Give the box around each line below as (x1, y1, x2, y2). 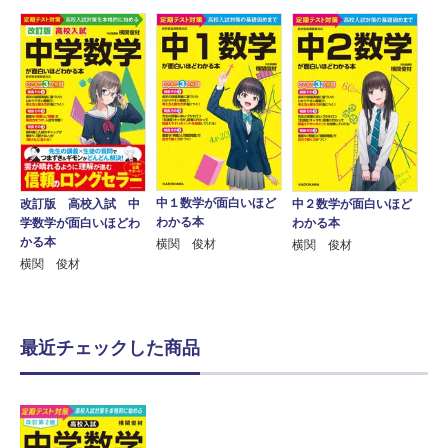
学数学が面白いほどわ (20, 215, 140, 230)
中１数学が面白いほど (155, 195, 276, 210)
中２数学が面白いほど (291, 196, 412, 211)
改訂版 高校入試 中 (20, 196, 140, 211)
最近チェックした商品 (20, 337, 200, 358)
